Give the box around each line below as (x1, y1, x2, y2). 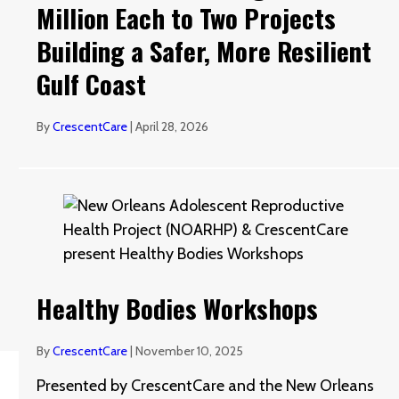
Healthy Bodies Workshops (37, 288, 319, 327)
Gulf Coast (37, 64, 147, 102)
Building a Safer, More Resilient (37, 31, 372, 69)
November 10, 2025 (135, 342, 244, 359)
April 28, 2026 (135, 118, 209, 134)
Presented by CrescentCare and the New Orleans (37, 375, 375, 395)
